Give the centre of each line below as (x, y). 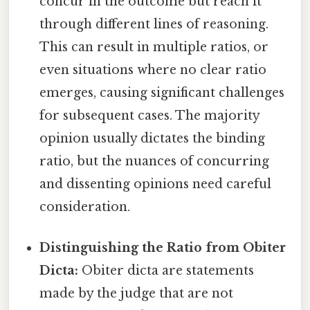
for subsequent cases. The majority (150, 115)
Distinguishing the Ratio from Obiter (163, 247)
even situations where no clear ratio (153, 70)
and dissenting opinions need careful (156, 184)
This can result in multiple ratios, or (154, 47)
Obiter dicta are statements (166, 270)
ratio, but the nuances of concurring (155, 161)
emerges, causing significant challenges (162, 92)
